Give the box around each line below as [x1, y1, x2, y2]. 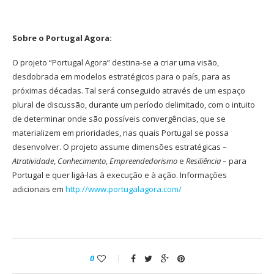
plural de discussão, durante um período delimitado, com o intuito [12, 98, 255, 110]
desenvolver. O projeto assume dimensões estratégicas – [12, 141, 227, 152]
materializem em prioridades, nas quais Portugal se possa [12, 127, 229, 138]
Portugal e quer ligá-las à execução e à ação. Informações [12, 169, 227, 180]
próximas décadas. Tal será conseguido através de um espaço [12, 84, 245, 96]
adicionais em [12, 183, 65, 194]
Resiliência [186, 155, 221, 166]
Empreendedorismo [109, 155, 177, 166]
